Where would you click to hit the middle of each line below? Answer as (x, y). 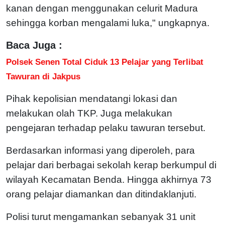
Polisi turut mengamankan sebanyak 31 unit (101, 216)
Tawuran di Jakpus (43, 76)
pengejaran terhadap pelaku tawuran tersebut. (107, 128)
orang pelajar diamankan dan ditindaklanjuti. (102, 194)
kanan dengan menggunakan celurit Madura (102, 8)
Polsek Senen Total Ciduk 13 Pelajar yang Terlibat (105, 62)
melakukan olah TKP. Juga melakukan (89, 113)
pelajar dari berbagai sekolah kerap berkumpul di (111, 165)
